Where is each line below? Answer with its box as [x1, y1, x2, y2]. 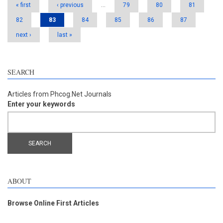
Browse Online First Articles [7, 199, 99, 207]
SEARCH [7, 67, 34, 77]
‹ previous [57, 1, 84, 8]
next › [16, 31, 31, 38]
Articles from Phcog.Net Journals [7, 90, 111, 98]
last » [57, 31, 72, 38]
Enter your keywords [7, 100, 75, 108]
